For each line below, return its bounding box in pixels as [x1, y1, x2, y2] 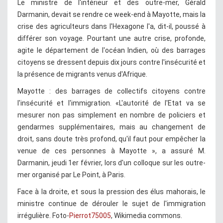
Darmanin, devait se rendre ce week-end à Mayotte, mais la [17, 10, 206, 19]
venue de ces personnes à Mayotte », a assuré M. [17, 147, 206, 155]
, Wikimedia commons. [111, 212, 182, 220]
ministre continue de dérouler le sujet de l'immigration [17, 200, 206, 208]
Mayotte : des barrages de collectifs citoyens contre [17, 87, 206, 96]
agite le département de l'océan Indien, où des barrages [17, 46, 206, 55]
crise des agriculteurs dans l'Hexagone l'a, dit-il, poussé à [17, 22, 206, 31]
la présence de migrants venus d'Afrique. [17, 70, 147, 79]
